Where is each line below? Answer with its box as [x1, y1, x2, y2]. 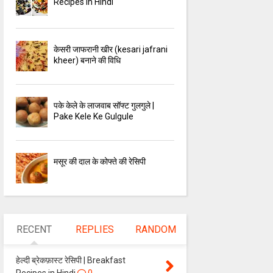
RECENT [16, 224, 52, 236]
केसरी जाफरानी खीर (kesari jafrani [54, 44, 168, 55]
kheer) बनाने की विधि [54, 55, 121, 66]
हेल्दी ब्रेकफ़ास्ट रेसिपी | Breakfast [15, 255, 126, 266]
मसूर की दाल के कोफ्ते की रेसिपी [54, 157, 146, 167]
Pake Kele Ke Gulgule [54, 112, 134, 122]
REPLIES [76, 224, 115, 236]
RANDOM [135, 224, 177, 236]
